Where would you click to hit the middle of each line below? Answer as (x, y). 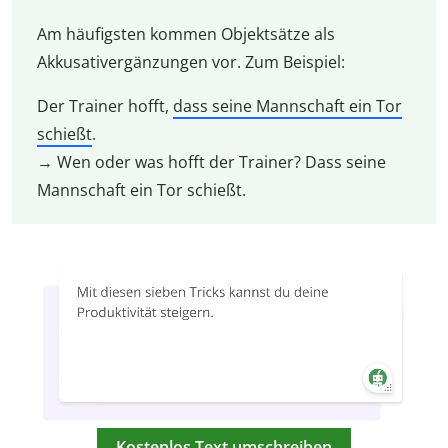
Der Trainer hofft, (104, 106)
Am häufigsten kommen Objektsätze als (185, 34)
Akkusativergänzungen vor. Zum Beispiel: (190, 62)
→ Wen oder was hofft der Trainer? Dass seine (211, 162)
